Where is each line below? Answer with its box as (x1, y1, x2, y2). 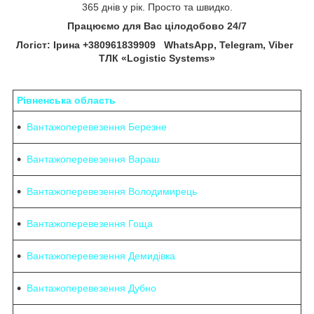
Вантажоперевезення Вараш (27, 153, 159, 165)
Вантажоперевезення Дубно (27, 282, 156, 294)
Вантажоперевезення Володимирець (27, 186, 197, 198)
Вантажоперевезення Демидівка (27, 250, 175, 262)
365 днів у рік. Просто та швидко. (81, 1, 233, 13)
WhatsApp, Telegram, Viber (155, 39, 299, 51)
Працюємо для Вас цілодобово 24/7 (67, 20, 247, 32)
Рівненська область (17, 95, 116, 107)
